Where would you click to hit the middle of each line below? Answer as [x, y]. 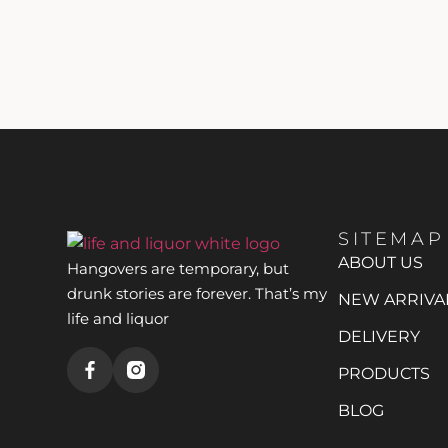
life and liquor [118, 318]
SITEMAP [391, 239]
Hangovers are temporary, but [178, 268]
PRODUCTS [384, 374]
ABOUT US [381, 263]
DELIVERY [379, 337]
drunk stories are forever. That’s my [197, 293]
